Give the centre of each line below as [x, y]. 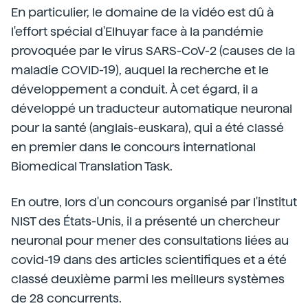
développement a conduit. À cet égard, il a [134, 89]
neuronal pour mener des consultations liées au [150, 240]
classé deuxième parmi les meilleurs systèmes [148, 278]
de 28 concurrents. [66, 298]
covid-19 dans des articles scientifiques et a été [149, 259]
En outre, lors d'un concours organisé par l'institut [154, 201]
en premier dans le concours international [133, 146]
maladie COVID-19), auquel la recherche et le [140, 69]
